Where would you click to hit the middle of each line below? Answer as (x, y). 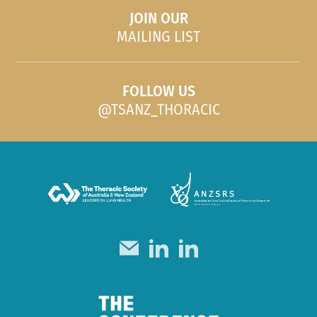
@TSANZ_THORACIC (158, 111)
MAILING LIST (158, 38)
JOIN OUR (158, 20)
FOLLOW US (158, 93)
